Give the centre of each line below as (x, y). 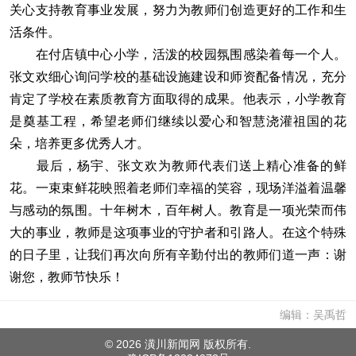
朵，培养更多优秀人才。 (79, 143)
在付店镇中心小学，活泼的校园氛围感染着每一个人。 (178, 54)
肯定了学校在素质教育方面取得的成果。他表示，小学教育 (178, 99)
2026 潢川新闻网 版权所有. (184, 344)
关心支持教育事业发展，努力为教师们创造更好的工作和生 (178, 10)
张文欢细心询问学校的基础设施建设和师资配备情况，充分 (178, 77)
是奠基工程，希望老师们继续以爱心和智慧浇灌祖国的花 (178, 121)
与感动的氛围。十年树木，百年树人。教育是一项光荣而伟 (178, 210)
